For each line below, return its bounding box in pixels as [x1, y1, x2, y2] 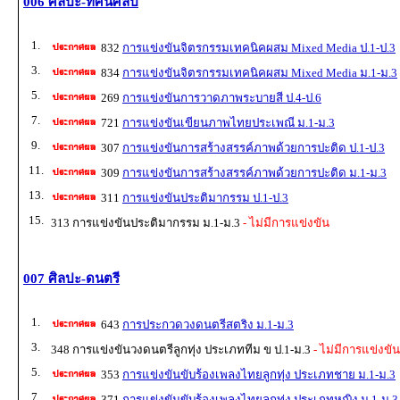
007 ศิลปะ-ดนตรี [23, 271, 120, 287]
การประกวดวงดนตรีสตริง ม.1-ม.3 [122, 318, 294, 332]
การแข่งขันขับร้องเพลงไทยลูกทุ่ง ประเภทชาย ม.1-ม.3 [122, 368, 396, 382]
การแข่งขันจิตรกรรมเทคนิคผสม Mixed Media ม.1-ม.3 [122, 66, 397, 80]
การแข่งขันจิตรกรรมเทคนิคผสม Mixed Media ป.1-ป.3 [122, 41, 396, 55]
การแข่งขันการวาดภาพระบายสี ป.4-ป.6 [122, 91, 321, 105]
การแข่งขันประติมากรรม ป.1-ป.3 [122, 191, 288, 205]
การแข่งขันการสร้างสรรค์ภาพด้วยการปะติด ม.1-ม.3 [122, 166, 387, 180]
